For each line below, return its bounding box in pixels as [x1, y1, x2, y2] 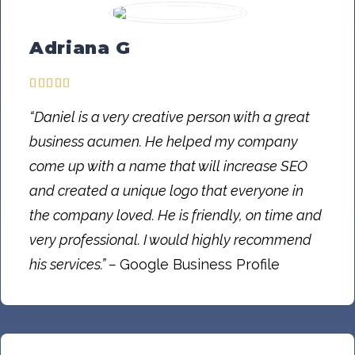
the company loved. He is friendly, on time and [29, 207, 322, 224]
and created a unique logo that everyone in [29, 182, 303, 200]
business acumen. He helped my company [29, 133, 298, 151]
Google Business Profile [120, 256, 280, 273]
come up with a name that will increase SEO [29, 158, 307, 175]
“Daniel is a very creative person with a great [29, 109, 310, 126]
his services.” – [29, 256, 120, 273]
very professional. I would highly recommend [29, 231, 311, 249]
